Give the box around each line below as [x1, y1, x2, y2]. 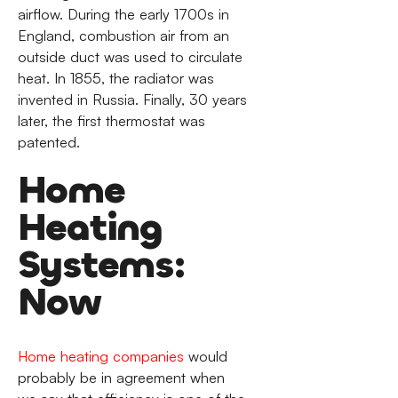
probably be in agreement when [17, 369, 225, 387]
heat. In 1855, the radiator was [17, 69, 214, 88]
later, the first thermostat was [17, 112, 205, 131]
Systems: [17, 239, 186, 290]
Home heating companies [17, 347, 184, 366]
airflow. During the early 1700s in [17, 5, 229, 24]
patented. [17, 133, 80, 152]
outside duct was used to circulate [17, 48, 243, 67]
